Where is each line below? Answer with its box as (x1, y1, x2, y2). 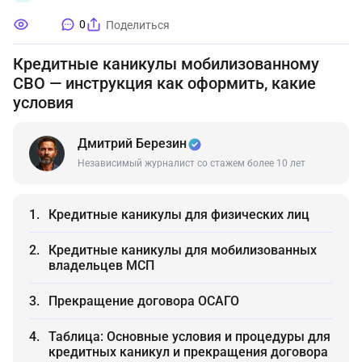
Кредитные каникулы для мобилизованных (48, 242, 317, 258)
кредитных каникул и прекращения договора (48, 344, 328, 360)
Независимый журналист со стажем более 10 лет (78, 158, 305, 169)
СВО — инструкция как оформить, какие (13, 74, 316, 93)
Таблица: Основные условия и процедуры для (48, 329, 330, 344)
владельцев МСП (48, 258, 154, 273)
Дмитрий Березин (78, 136, 187, 151)
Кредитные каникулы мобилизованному (13, 54, 319, 74)
